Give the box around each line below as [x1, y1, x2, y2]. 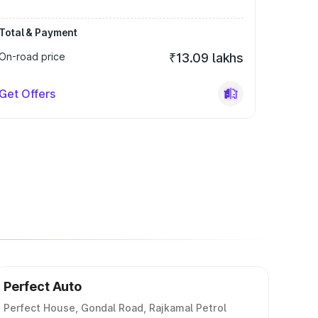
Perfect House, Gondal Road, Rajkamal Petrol [4, 302, 226, 314]
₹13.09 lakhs [169, 50, 243, 65]
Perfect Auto [4, 279, 82, 294]
